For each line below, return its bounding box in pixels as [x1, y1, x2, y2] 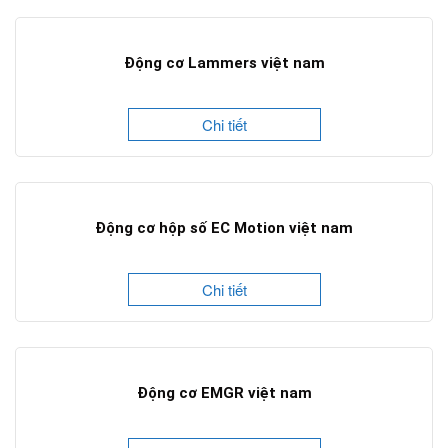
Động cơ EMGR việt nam [136, 384, 312, 403]
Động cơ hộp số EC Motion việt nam [95, 219, 353, 238]
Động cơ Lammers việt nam [123, 54, 325, 73]
